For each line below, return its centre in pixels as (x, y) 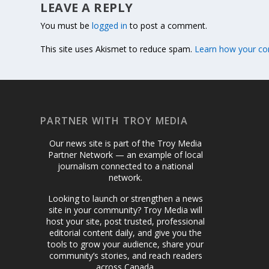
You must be (66, 25)
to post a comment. (168, 25)
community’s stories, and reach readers (125, 255)
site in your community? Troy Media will (126, 210)
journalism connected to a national (126, 166)
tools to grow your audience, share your (126, 244)
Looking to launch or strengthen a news (126, 198)
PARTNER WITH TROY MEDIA (114, 120)
